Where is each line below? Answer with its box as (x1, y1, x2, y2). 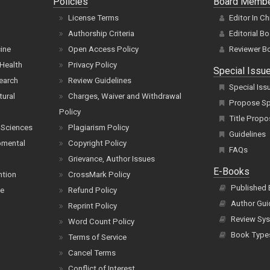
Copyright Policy (68, 139, 127, 148)
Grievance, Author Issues (68, 154, 155, 164)
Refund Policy (68, 186, 118, 195)
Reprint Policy (68, 201, 118, 211)
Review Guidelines (68, 76, 132, 86)
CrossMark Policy (68, 170, 131, 180)
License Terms (68, 13, 119, 23)
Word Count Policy (68, 217, 135, 227)
